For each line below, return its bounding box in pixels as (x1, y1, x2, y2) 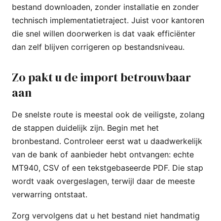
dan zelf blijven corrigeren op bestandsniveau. (12, 41, 184, 52)
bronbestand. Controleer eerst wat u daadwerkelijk (12, 136, 202, 146)
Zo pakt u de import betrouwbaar (12, 69, 191, 85)
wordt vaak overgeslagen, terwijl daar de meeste (12, 176, 195, 186)
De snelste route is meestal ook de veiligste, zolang (12, 109, 205, 119)
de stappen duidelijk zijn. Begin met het (12, 122, 159, 133)
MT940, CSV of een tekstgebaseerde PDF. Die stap (12, 162, 203, 173)
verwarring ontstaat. (12, 189, 87, 199)
